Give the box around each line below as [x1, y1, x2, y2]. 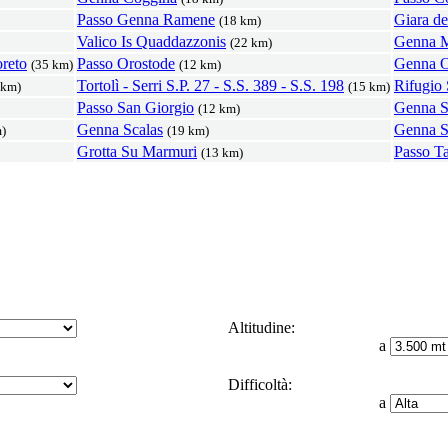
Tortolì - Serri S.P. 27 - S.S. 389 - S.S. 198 [77, 76, 344, 94]
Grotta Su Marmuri [77, 142, 197, 160]
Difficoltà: [224, 376, 292, 394]
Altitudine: [224, 319, 295, 337]
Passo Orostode [77, 54, 175, 72]
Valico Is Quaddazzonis [77, 32, 226, 50]
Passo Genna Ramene [77, 10, 215, 28]
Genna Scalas [77, 120, 163, 138]
